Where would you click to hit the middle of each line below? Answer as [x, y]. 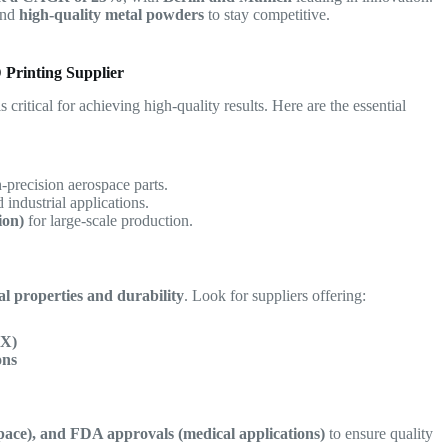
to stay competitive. [267, 15]
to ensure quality [379, 434]
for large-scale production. [109, 220]
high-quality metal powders [112, 15]
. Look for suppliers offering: [275, 295]
